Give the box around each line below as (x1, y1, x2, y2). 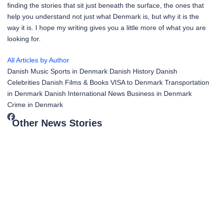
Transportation (165, 78, 209, 87)
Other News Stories (12, 118, 102, 129)
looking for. (7, 35, 41, 43)
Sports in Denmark (50, 67, 108, 76)
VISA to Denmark (110, 78, 163, 87)
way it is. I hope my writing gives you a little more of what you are (7, 24, 206, 32)
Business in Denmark (127, 90, 192, 98)
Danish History (109, 67, 154, 76)
